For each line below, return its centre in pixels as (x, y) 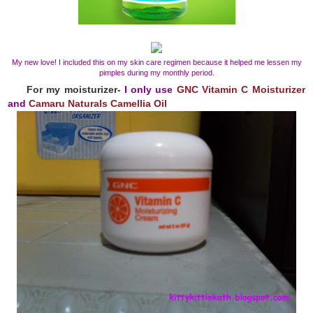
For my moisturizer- (75, 89)
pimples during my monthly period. (156, 72)
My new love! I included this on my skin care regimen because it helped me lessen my (156, 62)
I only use (150, 89)
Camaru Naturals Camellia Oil (98, 103)
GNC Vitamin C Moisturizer (241, 89)
